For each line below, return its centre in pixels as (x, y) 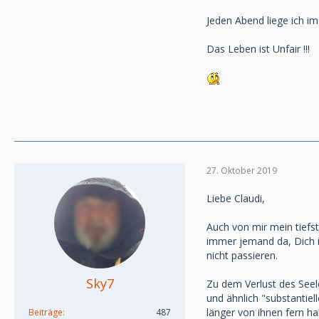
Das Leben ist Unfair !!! (258, 49)
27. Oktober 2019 (242, 170)
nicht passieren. (242, 255)
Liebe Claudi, (236, 198)
